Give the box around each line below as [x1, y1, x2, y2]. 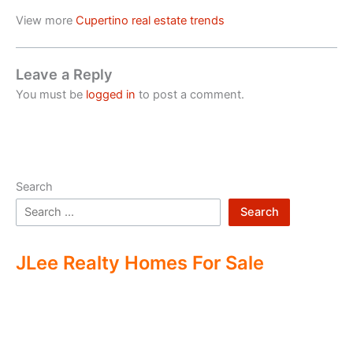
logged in [86, 87, 136, 102]
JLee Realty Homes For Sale [16, 251, 264, 275]
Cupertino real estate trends [76, 13, 225, 28]
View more [16, 13, 76, 28]
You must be [16, 87, 86, 102]
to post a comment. [136, 87, 244, 102]
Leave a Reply [16, 65, 113, 83]
